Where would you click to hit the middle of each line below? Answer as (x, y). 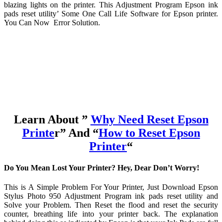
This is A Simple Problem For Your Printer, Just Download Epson (111, 187)
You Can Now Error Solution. (52, 22)
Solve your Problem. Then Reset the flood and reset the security (111, 205)
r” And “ (76, 133)
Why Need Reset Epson (149, 119)
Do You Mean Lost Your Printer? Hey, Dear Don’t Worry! (102, 167)
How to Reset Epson (149, 133)
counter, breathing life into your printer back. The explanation (111, 214)
